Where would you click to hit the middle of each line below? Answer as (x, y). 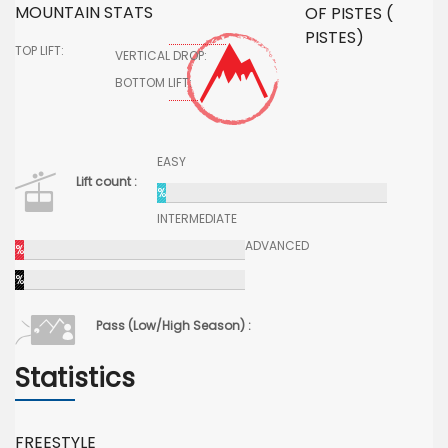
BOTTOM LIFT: (153, 82)
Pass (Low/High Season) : (173, 325)
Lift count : (106, 181)
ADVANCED (277, 245)
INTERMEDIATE (197, 218)
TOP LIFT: (39, 50)
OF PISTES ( (349, 13)
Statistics (75, 378)
